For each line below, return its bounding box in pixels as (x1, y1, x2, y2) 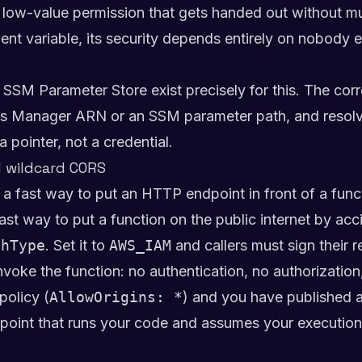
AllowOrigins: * (49, 288, 183, 305)
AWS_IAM (109, 237, 171, 254)
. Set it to (45, 237, 109, 254)
